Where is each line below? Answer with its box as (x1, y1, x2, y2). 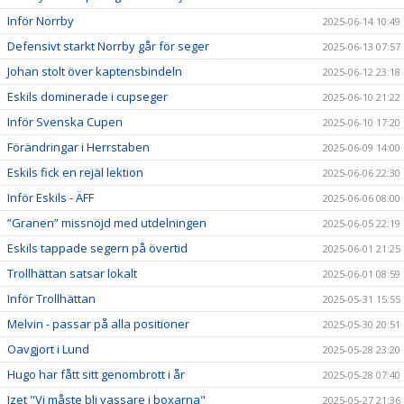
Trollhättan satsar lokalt (7, 264, 137, 281)
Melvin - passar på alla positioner (7, 315, 189, 332)
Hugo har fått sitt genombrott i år (7, 365, 185, 382)
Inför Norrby (7, 12, 74, 29)
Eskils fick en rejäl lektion (7, 163, 143, 180)
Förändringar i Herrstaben (7, 138, 150, 155)
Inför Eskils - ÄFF (7, 188, 94, 206)
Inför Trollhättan (7, 289, 96, 307)
